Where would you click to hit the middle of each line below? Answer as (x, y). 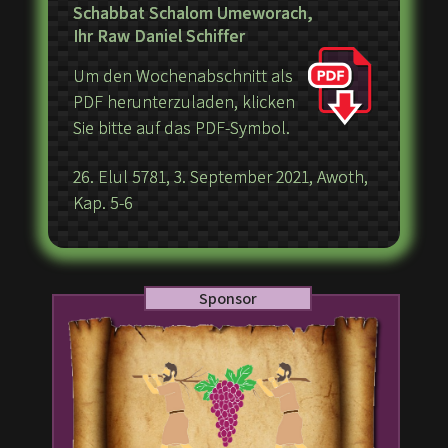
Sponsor (227, 299)
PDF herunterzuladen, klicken (184, 102)
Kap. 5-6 (103, 202)
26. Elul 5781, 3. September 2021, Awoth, (221, 176)
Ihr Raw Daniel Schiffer (159, 36)
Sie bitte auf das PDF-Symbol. (182, 128)
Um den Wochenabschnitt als (183, 76)
